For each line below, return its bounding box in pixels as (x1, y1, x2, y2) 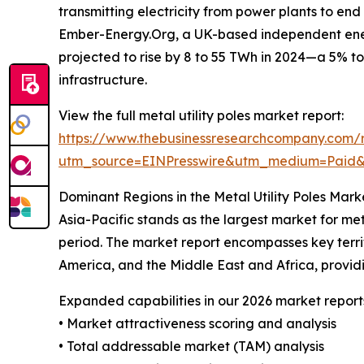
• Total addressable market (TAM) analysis (58, 337, 324, 354)
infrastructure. (58, 71, 147, 88)
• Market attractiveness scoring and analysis (58, 314, 336, 331)
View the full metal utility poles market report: (58, 106, 344, 123)
